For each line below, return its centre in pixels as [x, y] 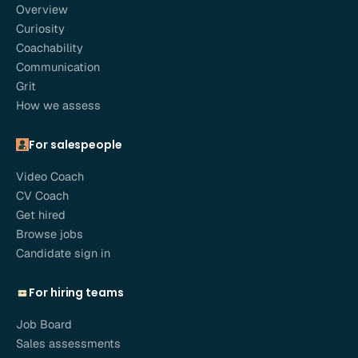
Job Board [44, 324]
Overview [42, 10]
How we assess [58, 105]
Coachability [50, 48]
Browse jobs [50, 234]
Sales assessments [68, 344]
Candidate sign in [63, 253]
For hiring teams [76, 293]
